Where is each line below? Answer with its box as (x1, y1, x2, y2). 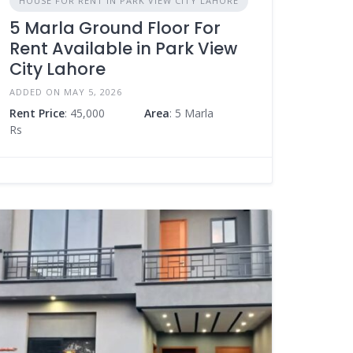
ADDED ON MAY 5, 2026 (9, 85, 123, 98)
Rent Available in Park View (9, 36, 238, 60)
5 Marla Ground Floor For (9, 16, 221, 39)
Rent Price (9, 105, 65, 121)
